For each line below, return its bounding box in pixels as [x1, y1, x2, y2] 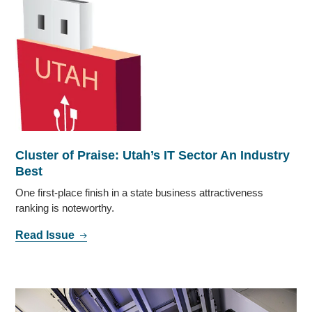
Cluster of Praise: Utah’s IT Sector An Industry [15, 148, 290, 162]
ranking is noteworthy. [15, 201, 115, 214]
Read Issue [15, 228, 78, 241]
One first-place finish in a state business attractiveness [15, 186, 264, 198]
